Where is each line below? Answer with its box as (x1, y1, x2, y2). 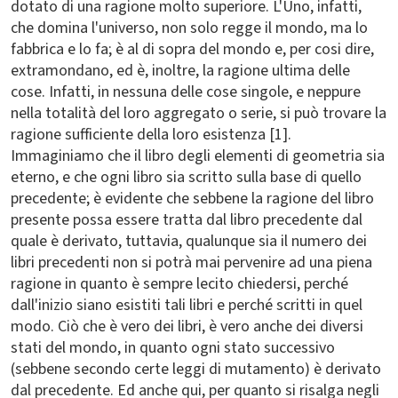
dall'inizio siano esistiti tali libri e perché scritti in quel (11, 294, 362, 316)
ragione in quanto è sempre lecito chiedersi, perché (11, 273, 348, 295)
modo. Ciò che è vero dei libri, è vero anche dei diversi (11, 315, 363, 338)
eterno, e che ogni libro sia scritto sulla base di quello (11, 166, 362, 188)
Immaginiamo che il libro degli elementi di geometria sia (11, 145, 385, 167)
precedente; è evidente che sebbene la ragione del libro (11, 187, 374, 210)
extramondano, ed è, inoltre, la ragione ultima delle (11, 60, 350, 82)
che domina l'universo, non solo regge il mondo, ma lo (11, 17, 368, 39)
